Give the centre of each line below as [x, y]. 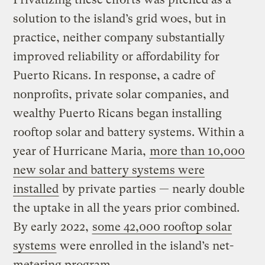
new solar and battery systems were [109, 170]
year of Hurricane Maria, [81, 151]
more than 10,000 [198, 151]
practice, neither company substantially [119, 37]
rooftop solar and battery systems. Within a [129, 132]
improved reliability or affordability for [117, 56]
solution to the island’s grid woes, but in [120, 18]
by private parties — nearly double [152, 189]
